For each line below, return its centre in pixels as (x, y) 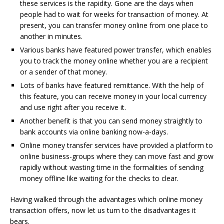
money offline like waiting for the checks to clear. (99, 178)
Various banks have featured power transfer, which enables (116, 50)
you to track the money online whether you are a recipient (114, 61)
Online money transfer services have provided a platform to (116, 145)
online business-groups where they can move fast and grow (117, 156)
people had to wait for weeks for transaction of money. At (114, 14)
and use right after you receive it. (73, 107)
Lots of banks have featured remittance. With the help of (112, 85)
